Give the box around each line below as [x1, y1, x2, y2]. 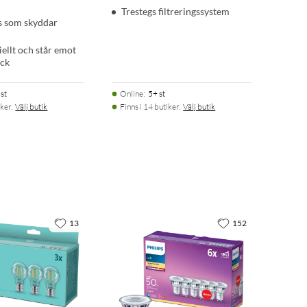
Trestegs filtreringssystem [121, 5, 230, 18]
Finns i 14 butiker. [120, 101, 181, 112]
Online [120, 88, 144, 99]
